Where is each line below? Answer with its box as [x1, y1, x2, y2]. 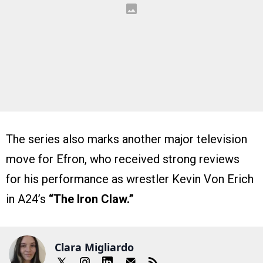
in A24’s [6, 192, 49, 207]
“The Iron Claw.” [49, 192, 134, 207]
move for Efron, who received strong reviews [6, 152, 240, 167]
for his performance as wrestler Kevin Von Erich [6, 172, 254, 187]
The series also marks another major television [6, 132, 247, 147]
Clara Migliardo [55, 240, 134, 254]
